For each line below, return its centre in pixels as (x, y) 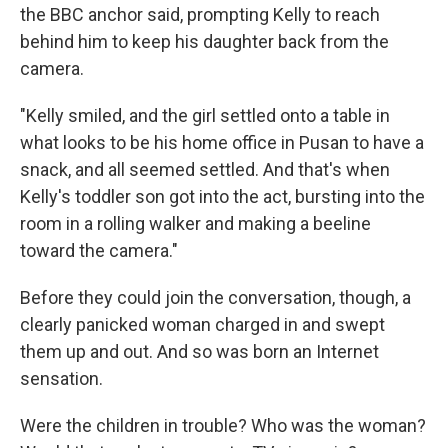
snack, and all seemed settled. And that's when (205, 169)
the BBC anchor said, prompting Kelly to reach (200, 14)
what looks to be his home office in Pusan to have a (222, 142)
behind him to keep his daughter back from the (204, 41)
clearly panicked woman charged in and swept (202, 324)
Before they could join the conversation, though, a (215, 297)
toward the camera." (99, 250)
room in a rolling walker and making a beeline (195, 223)
